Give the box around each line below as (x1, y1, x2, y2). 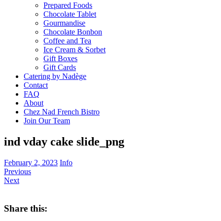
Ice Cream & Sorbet (43, 45, 106, 54)
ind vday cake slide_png (4, 135, 124, 148)
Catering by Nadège (24, 72, 86, 80)
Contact (24, 81, 48, 89)
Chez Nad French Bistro (24, 108, 100, 116)
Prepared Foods (43, 1, 92, 9)
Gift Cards (43, 63, 76, 72)
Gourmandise (43, 19, 85, 27)
